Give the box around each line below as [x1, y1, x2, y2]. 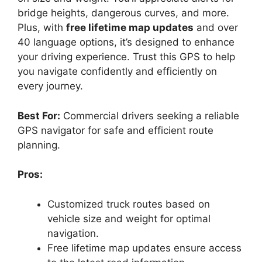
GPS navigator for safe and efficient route [18, 124, 213, 136]
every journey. [18, 80, 83, 92]
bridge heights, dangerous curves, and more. [18, 7, 229, 19]
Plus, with [18, 22, 66, 34]
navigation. [47, 227, 99, 239]
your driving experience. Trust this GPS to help [18, 51, 235, 63]
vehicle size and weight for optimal [47, 212, 211, 225]
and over [194, 22, 238, 34]
